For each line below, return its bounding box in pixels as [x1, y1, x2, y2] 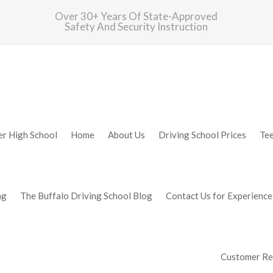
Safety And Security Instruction [65, 20, 208, 33]
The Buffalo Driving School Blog [19, 190, 152, 201]
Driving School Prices [158, 129, 246, 140]
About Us [107, 129, 145, 140]
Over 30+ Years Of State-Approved [55, 10, 218, 23]
